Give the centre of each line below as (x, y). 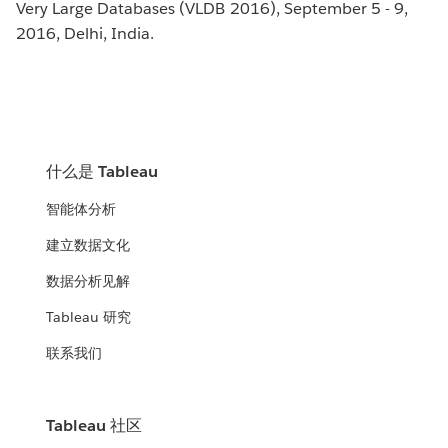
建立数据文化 (88, 245)
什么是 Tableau (102, 172)
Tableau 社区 (94, 426)
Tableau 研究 (89, 317)
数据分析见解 (88, 281)
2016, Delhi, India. (85, 34)
